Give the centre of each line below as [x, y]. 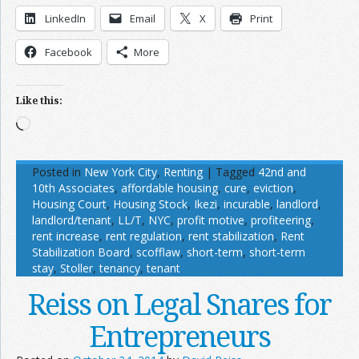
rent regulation [144, 236]
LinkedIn [65, 18]
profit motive [211, 220]
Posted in [56, 171]
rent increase [66, 236]
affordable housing [169, 188]
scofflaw [158, 252]
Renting [183, 171]
